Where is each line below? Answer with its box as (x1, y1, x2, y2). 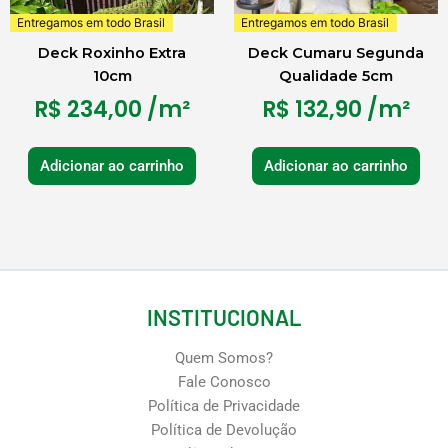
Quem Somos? (175, 348, 273, 367)
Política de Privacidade (148, 396, 300, 415)
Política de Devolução (151, 420, 297, 439)
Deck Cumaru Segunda (248, 44, 424, 63)
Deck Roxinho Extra (38, 44, 186, 63)
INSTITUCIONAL (146, 303, 302, 330)
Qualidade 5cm (279, 67, 393, 86)
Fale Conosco (177, 372, 271, 391)
